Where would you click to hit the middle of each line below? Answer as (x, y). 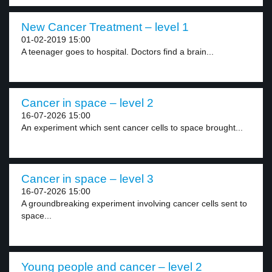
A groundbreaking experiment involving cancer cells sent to (134, 203)
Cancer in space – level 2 (87, 103)
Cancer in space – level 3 (87, 179)
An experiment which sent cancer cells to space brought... (132, 127)
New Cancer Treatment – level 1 (105, 27)
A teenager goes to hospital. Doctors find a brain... (117, 52)
